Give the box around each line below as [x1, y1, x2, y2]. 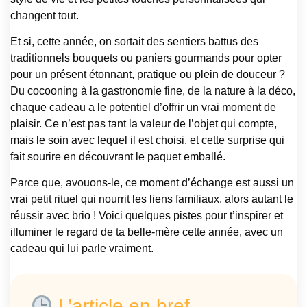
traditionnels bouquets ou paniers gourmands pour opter [10, 52, 282, 64]
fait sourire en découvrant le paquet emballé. [10, 151, 225, 163]
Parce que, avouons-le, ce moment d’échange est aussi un [10, 177, 294, 189]
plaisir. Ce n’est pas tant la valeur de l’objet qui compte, [10, 118, 277, 130]
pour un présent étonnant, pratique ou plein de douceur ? [10, 69, 285, 81]
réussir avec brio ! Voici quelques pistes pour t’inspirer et [10, 210, 283, 222]
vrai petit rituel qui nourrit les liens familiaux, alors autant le [10, 193, 293, 206]
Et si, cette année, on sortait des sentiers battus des [10, 36, 258, 48]
